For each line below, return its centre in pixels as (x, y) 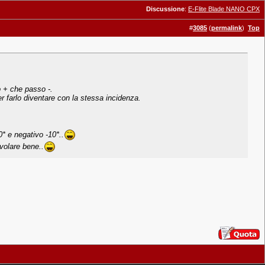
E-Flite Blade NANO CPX (224, 9)
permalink (227, 28)
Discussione (165, 9)
